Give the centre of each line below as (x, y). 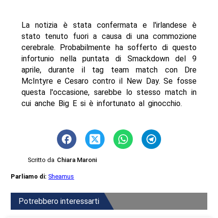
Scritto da (41, 160)
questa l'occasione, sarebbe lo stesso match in (109, 92)
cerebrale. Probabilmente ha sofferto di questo (109, 47)
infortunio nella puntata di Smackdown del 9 (109, 58)
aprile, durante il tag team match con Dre (109, 70)
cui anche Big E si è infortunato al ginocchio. (101, 103)
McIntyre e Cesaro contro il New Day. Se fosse (109, 81)
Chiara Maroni (77, 160)
